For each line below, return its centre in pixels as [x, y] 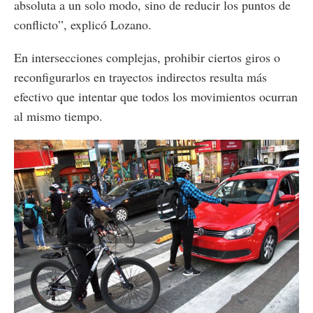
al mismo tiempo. [58, 116]
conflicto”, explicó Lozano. [83, 25]
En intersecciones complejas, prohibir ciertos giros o [147, 58]
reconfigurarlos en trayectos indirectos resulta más [140, 77]
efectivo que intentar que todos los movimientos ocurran [156, 97]
